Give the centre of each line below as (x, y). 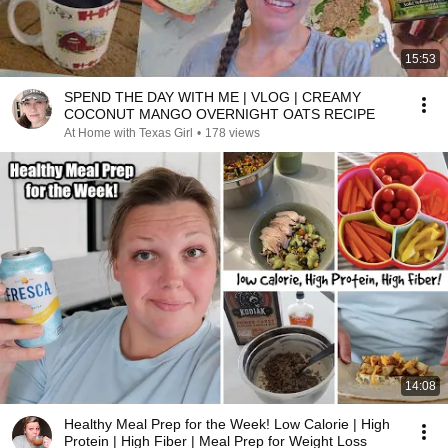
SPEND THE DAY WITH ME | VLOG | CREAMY (212, 97)
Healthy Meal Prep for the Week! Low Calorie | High (227, 424)
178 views (232, 133)
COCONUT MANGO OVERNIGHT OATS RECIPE (219, 114)
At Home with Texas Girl (128, 133)
